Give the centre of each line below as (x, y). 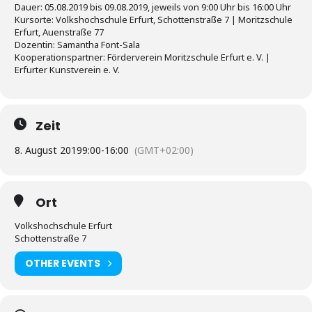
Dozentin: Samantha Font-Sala (77, 44)
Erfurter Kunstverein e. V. (67, 69)
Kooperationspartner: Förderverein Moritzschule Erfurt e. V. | (142, 57)
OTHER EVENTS (63, 264)
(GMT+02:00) (164, 150)
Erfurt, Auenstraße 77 (59, 32)
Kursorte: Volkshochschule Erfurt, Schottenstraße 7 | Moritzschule (154, 19)
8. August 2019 (48, 150)
